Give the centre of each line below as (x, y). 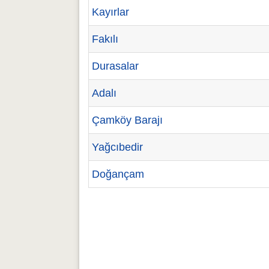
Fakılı (105, 39)
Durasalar (115, 66)
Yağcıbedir (117, 147)
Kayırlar (110, 12)
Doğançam (118, 174)
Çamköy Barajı (127, 120)
